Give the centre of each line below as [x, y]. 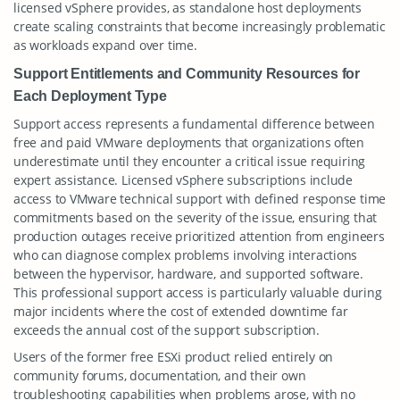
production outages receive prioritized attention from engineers [199, 236]
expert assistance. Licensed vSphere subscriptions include [183, 180]
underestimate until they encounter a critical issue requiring [190, 161]
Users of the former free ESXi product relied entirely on [174, 357]
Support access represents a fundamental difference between [194, 124]
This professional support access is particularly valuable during [198, 292]
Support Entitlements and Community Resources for [187, 73]
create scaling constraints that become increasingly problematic [200, 26]
